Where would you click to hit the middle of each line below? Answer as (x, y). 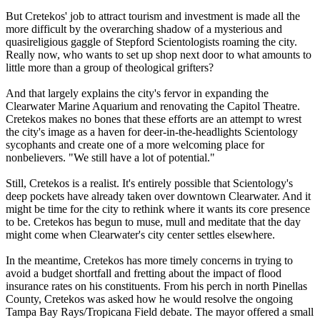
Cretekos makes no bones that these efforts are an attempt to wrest (154, 119)
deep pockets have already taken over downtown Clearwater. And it (158, 196)
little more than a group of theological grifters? (110, 67)
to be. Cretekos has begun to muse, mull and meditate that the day (153, 221)
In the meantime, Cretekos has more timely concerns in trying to (149, 260)
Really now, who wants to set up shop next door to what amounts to (159, 54)
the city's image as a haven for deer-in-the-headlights (125, 131)
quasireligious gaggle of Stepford (81, 41)
